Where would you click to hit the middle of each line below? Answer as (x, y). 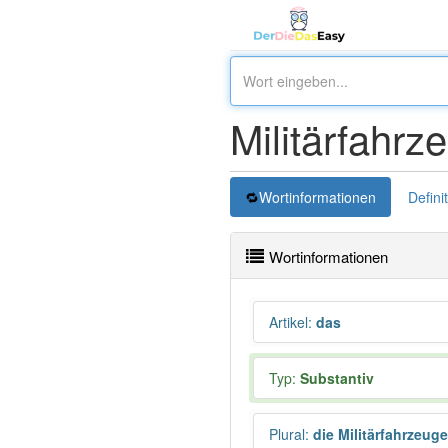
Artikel (288, 322)
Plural (287, 434)
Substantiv (337, 378)
